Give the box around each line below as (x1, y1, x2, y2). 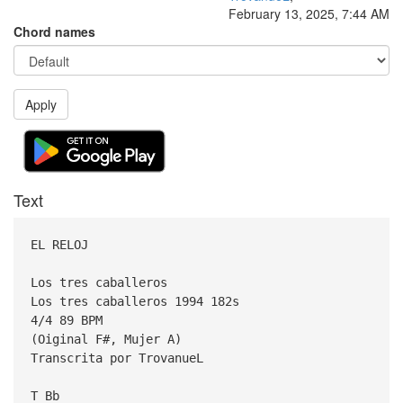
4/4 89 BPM (30, 312, 103, 327)
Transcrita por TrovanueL (30, 350, 203, 365)
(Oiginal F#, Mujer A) (30, 331, 182, 346)
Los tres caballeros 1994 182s (30, 293, 239, 309)
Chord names (13, 22, 95, 40)
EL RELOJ (30, 237, 88, 252)
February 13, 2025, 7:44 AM (228, 4, 390, 22)
